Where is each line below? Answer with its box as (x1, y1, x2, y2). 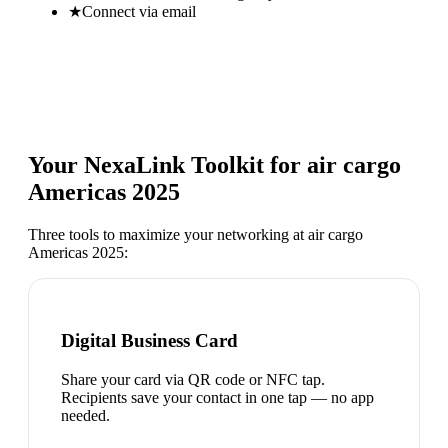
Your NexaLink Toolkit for (28, 152, 307, 179)
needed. (61, 406, 110, 424)
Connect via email (82, 2, 196, 20)
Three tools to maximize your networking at (28, 226, 308, 244)
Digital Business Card (61, 330, 238, 352)
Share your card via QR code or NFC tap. (61, 370, 325, 388)
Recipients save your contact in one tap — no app (61, 388, 374, 406)
